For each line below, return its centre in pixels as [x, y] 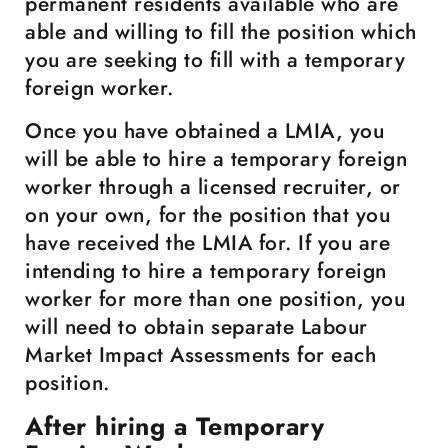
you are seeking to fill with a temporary [215, 60]
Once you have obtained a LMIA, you [204, 131]
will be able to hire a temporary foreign [216, 159]
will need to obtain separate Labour [196, 327]
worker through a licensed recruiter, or [213, 187]
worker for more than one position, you [215, 299]
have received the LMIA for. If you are [207, 243]
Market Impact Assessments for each [200, 355]
